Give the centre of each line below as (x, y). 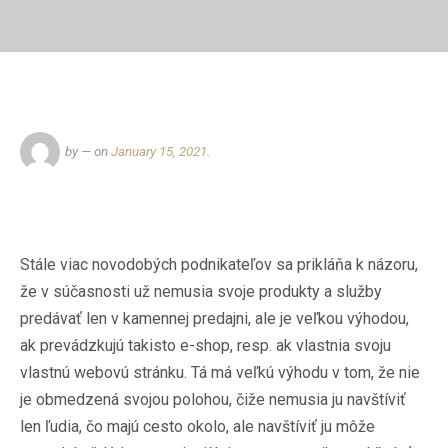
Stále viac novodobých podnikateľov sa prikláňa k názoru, (219, 264)
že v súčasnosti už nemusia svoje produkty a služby (201, 291)
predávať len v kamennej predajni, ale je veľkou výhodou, (214, 318)
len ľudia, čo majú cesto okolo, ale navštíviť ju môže (197, 426)
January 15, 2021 (159, 151)
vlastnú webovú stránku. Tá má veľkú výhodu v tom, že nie (220, 372)
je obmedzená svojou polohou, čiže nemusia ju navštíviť (213, 399)
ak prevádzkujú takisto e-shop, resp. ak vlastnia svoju (205, 345)
